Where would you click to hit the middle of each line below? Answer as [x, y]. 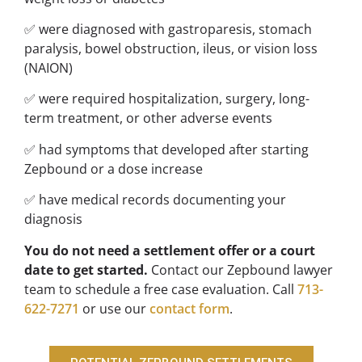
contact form [189, 308]
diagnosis [53, 219]
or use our [114, 308]
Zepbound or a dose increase [114, 168]
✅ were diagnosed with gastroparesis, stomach [168, 29]
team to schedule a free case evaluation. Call [161, 289]
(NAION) [48, 67]
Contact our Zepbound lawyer [240, 269]
